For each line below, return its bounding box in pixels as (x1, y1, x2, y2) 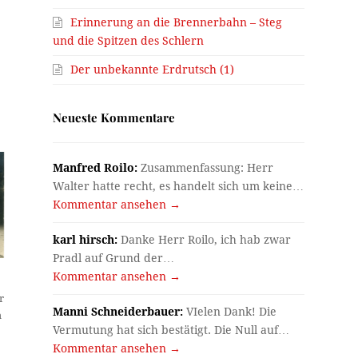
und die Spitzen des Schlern (53, 34, 205, 47)
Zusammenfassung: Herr (137, 161, 274, 174)
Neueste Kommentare (53, 109, 176, 125)
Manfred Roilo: (53, 161, 138, 174)
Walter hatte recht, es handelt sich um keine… (53, 179, 304, 193)
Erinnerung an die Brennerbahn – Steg (70, 15, 283, 29)
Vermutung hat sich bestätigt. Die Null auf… (53, 323, 290, 336)
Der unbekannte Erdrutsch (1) (70, 62, 235, 76)
